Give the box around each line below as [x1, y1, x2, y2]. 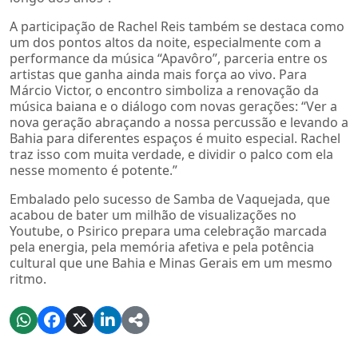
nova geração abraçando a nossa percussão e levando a [10, 113, 348, 131]
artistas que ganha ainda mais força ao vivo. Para [10, 65, 307, 83]
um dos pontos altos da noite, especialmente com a [10, 33, 321, 51]
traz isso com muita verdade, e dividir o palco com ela [10, 145, 333, 163]
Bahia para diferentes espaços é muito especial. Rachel [10, 129, 340, 147]
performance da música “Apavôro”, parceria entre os [10, 49, 328, 67]
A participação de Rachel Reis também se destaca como [10, 17, 344, 35]
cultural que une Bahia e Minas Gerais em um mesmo [10, 253, 332, 272]
